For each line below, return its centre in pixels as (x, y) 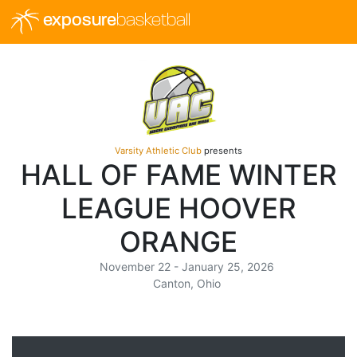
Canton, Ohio (187, 283)
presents (222, 150)
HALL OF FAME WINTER (178, 174)
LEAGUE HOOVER (178, 208)
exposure (77, 22)
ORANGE (178, 241)
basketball (153, 22)
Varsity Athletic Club (158, 150)
